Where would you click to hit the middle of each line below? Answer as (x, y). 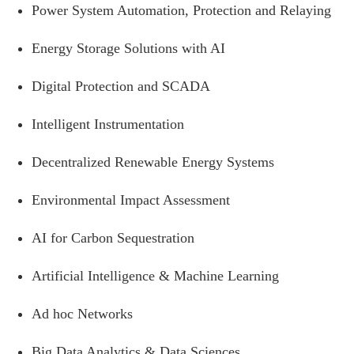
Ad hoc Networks (82, 313)
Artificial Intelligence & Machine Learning (155, 275)
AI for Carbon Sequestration (113, 237)
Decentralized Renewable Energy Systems (153, 162)
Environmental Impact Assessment (131, 200)
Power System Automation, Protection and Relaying (181, 10)
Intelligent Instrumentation (108, 124)
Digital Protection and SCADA (121, 86)
